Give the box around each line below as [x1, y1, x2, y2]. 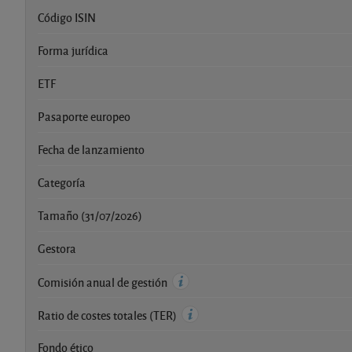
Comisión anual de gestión [38, 273, 170, 290]
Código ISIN [38, 9, 96, 25]
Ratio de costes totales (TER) [38, 306, 179, 323]
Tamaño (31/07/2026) [38, 207, 142, 223]
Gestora [38, 240, 76, 256]
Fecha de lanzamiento [38, 141, 145, 157]
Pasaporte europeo [38, 108, 130, 124]
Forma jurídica [38, 42, 108, 58]
